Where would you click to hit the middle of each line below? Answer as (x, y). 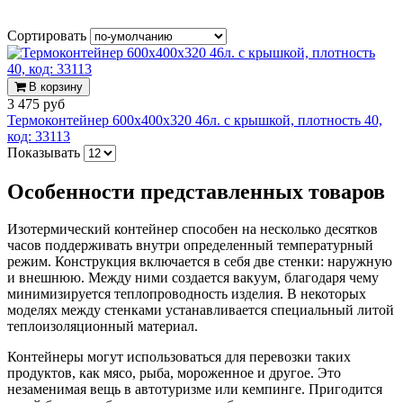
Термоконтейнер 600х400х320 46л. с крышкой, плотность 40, (195, 120)
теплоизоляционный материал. (103, 327)
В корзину (54, 86)
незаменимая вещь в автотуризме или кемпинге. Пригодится (195, 390)
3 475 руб (36, 103)
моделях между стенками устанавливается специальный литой (201, 310)
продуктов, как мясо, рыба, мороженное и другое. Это (174, 373)
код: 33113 (39, 136)
